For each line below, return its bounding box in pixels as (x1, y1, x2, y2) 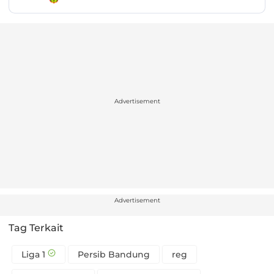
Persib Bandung (78, 249, 150, 261)
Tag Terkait (9, 222, 64, 234)
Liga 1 (21, 249, 45, 261)
